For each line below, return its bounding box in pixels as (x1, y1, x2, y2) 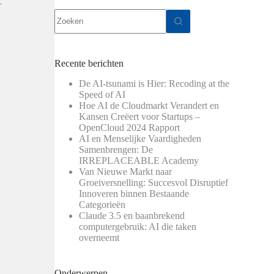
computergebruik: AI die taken (79, 221, 197, 232)
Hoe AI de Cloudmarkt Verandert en (79, 100, 220, 111)
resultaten (54, 19, 91, 30)
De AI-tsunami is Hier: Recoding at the (79, 78, 230, 89)
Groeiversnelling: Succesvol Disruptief (79, 177, 229, 188)
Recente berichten (54, 57, 124, 68)
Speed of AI (79, 89, 126, 100)
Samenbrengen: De (79, 144, 154, 155)
